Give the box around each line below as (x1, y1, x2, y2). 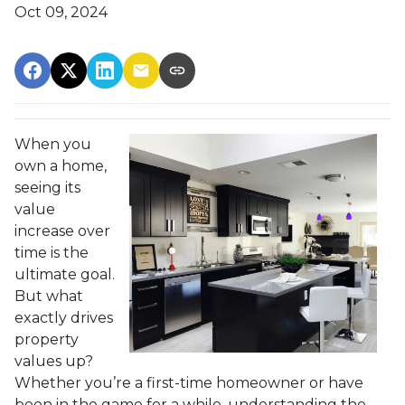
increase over (14, 222, 110, 240)
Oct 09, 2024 (14, 4, 108, 21)
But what (14, 287, 83, 305)
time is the (14, 244, 89, 261)
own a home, (14, 157, 107, 174)
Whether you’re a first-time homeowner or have (14, 374, 363, 391)
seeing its (14, 179, 80, 196)
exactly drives (14, 309, 113, 326)
